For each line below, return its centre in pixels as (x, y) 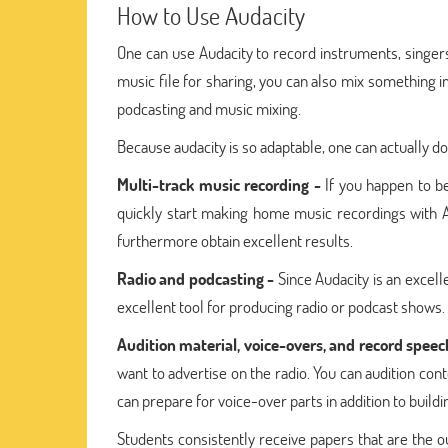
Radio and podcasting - (196, 278)
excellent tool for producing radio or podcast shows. (281, 306)
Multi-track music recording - (219, 184)
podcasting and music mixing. (209, 108)
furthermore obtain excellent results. (235, 240)
